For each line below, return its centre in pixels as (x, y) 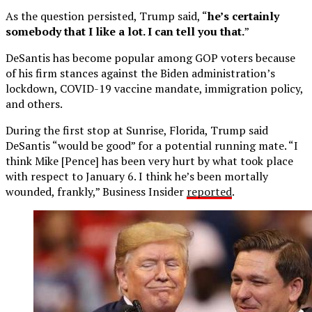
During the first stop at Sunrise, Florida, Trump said (137, 130)
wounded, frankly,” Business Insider (96, 191)
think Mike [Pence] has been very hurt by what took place (149, 161)
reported (209, 191)
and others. (34, 103)
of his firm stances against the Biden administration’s (140, 73)
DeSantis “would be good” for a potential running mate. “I (152, 145)
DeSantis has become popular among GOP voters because (150, 57)
